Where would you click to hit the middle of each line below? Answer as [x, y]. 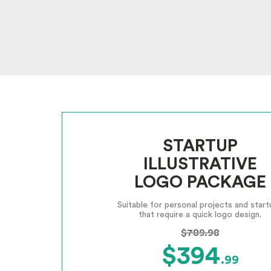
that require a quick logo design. [200, 215]
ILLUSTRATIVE [200, 164]
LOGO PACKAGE [200, 182]
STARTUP [200, 146]
